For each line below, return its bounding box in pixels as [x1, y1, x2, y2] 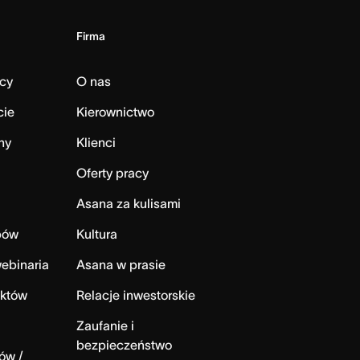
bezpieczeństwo [76, 337, 172, 353]
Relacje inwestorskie [76, 288, 195, 303]
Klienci [76, 135, 116, 150]
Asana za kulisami [76, 196, 181, 211]
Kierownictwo [76, 104, 154, 120]
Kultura [76, 227, 117, 242]
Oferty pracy [76, 166, 149, 181]
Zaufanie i [76, 318, 134, 333]
